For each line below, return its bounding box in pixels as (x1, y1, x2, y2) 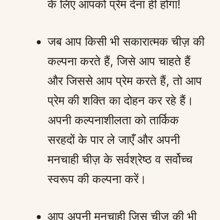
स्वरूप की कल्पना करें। (48, 171, 146, 186)
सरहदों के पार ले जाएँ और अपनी (48, 132, 180, 147)
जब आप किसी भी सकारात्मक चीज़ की (48, 34, 204, 49)
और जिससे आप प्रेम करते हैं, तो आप (48, 73, 202, 88)
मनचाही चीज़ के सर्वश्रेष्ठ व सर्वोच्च (48, 152, 192, 166)
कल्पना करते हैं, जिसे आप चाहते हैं (48, 54, 191, 68)
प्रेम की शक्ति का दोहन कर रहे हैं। (48, 93, 193, 108)
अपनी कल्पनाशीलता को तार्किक (48, 112, 179, 127)
